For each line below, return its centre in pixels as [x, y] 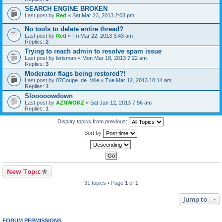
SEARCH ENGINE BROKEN [66, 9]
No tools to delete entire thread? [74, 29]
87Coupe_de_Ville [78, 80]
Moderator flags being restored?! [75, 74]
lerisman [66, 58]
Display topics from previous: [93, 121]
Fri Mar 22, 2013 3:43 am [103, 36]
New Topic [24, 171]
